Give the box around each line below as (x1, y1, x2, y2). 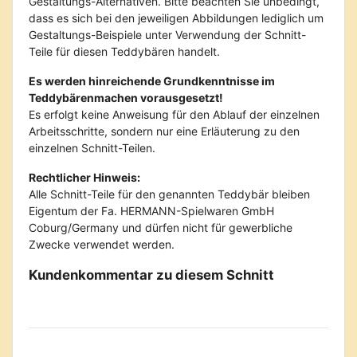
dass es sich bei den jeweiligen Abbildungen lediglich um (29, 11, 324, 25)
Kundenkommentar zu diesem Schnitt (29, 267, 274, 283)
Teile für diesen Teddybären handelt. (29, 45, 220, 58)
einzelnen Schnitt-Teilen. (29, 141, 155, 155)
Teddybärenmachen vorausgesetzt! (29, 91, 223, 104)
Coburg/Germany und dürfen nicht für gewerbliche (29, 221, 292, 234)
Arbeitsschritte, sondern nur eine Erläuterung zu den (29, 124, 300, 138)
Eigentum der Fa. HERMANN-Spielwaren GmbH (29, 204, 274, 218)
